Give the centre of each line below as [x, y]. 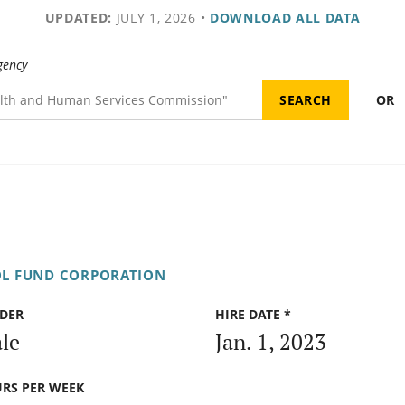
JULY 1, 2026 [154, 18]
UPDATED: [78, 18]
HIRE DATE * [253, 315]
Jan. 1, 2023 [271, 341]
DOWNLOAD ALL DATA [285, 18]
